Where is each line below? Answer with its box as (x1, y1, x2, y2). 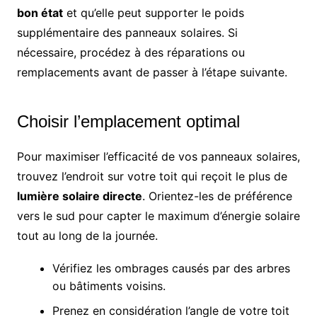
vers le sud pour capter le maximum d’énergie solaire (16, 208, 300, 223)
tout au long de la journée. (16, 228, 158, 243)
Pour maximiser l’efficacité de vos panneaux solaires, (16, 149, 300, 163)
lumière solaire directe (16, 188, 142, 203)
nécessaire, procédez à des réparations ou (16, 45, 245, 59)
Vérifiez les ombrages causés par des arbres (52, 260, 290, 275)
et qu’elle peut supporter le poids (62, 5, 244, 20)
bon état (16, 5, 63, 20)
